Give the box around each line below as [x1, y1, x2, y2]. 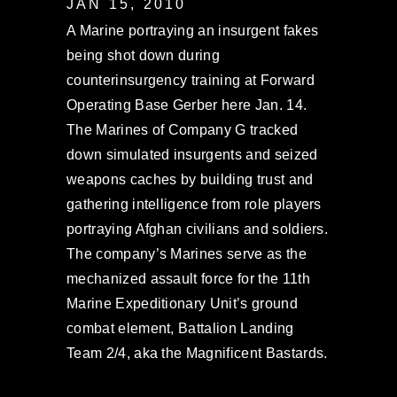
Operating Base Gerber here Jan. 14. [66, 97, 307, 113]
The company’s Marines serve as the [66, 246, 307, 261]
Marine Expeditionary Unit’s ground [66, 296, 298, 311]
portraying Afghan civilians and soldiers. [66, 222, 329, 237]
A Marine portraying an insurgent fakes [66, 23, 319, 38]
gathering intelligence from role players [66, 197, 322, 212]
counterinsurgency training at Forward [66, 73, 315, 88]
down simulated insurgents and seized [66, 147, 318, 162]
